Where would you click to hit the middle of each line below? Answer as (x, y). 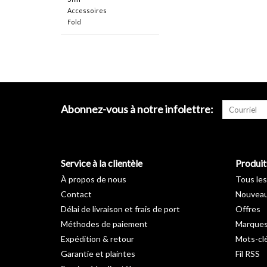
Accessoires (87, 11)
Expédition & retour (97, 239)
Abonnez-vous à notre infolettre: (137, 109)
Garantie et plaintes (98, 254)
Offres (248, 209)
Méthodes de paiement (104, 224)
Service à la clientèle (102, 163)
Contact (76, 194)
